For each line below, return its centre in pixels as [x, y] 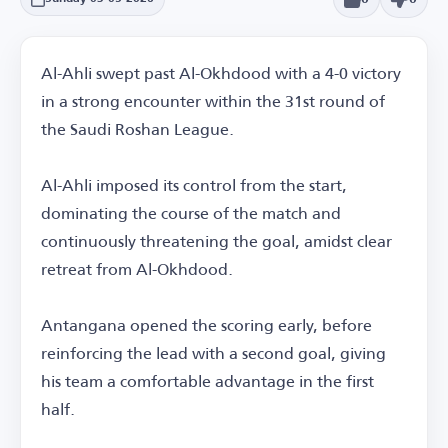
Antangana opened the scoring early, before [206, 325]
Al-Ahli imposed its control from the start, [194, 185]
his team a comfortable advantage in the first [207, 381]
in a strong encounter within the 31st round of [213, 101]
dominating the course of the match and [191, 213]
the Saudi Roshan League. [137, 129]
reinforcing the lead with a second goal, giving [213, 353]
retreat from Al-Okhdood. [137, 269]
